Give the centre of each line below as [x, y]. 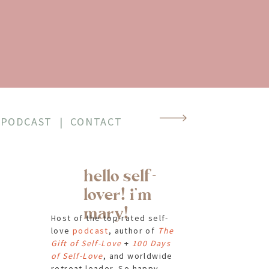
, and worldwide [138, 256]
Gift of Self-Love [86, 243]
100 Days [152, 243]
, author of [133, 231]
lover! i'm [118, 195]
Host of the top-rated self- [110, 218]
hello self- [120, 176]
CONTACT [96, 122]
